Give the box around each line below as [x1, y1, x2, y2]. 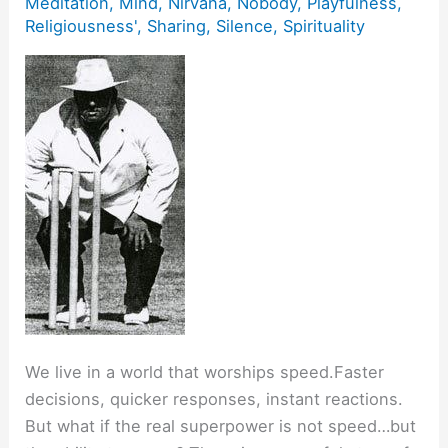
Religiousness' [25, 16, 138, 37]
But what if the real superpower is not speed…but [25, 416, 417, 437]
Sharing [147, 16, 207, 37]
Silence [216, 16, 274, 37]
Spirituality [283, 16, 366, 37]
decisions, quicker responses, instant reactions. [25, 389, 404, 410]
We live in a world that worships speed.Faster [25, 362, 385, 383]
